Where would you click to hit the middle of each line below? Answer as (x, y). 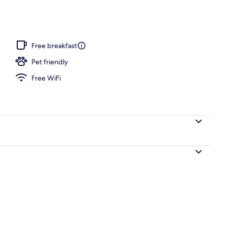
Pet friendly (50, 62)
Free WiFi (46, 78)
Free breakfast (54, 45)
